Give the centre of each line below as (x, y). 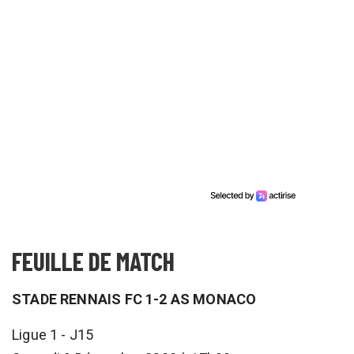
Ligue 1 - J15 (53, 334)
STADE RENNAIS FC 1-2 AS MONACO (134, 299)
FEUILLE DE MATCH (93, 260)
